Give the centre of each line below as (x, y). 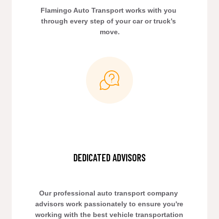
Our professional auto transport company (109, 193)
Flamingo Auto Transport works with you (109, 10)
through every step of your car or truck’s (109, 21)
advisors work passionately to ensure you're (109, 204)
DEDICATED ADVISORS (109, 157)
